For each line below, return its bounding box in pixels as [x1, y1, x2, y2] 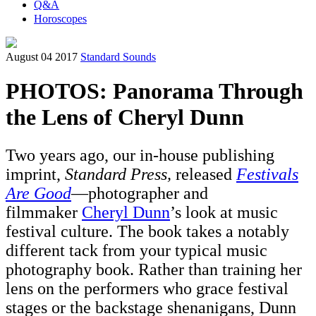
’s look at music [170, 202, 278, 221]
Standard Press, [65, 164, 171, 183]
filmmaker [6, 202, 82, 221]
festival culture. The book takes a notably [6, 221, 289, 241]
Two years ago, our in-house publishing [6, 145, 274, 164]
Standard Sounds [80, 51, 156, 63]
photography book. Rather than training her [6, 260, 302, 279]
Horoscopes [34, 13, 87, 25]
